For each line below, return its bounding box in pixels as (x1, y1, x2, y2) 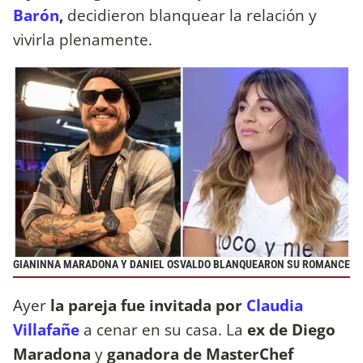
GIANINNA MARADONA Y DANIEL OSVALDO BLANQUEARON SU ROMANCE (13, 257, 350, 271)
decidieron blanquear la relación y (63, 3, 317, 26)
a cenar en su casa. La (83, 318, 247, 341)
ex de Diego (247, 318, 335, 341)
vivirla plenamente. (13, 28, 152, 50)
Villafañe (13, 318, 79, 341)
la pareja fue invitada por (46, 294, 246, 317)
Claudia (246, 294, 303, 317)
